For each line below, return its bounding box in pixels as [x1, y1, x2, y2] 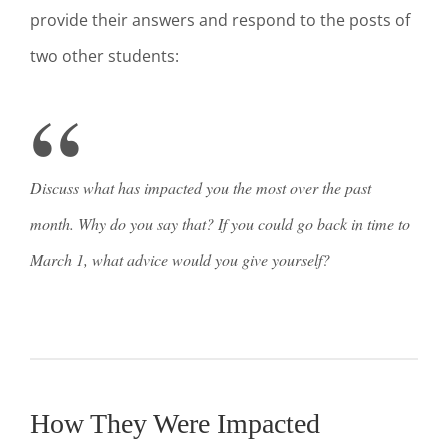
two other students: [30, 45, 179, 68]
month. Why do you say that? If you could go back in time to [30, 212, 410, 234]
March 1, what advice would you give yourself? [30, 248, 335, 270]
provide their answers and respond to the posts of [30, 9, 410, 32]
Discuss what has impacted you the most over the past [30, 176, 371, 198]
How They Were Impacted [30, 407, 320, 439]
